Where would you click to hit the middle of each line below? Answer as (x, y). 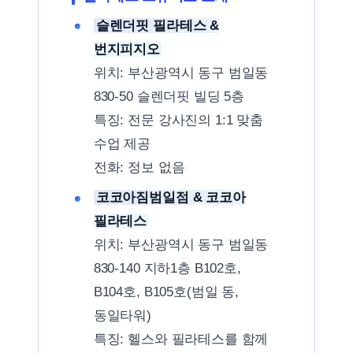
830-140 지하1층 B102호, (167, 269)
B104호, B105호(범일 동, (166, 292)
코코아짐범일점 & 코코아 (171, 198)
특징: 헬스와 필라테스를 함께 (181, 340)
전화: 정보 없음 (139, 167)
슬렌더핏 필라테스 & (158, 25)
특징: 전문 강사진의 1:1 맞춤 (178, 120)
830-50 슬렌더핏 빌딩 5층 (169, 96)
